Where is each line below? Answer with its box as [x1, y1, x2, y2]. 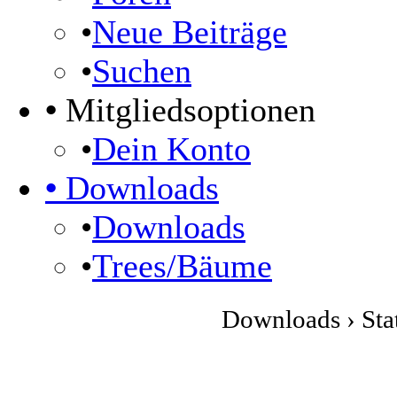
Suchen [92, 52, 191, 90]
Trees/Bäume [92, 247, 272, 284]
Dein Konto [92, 130, 251, 167]
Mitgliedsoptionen [57, 91, 315, 128]
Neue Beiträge [92, 13, 287, 51]
